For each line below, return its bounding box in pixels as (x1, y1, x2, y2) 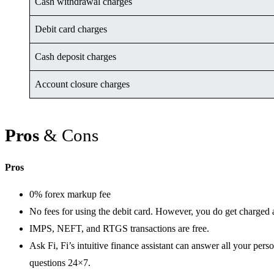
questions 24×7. (29, 257, 91, 268)
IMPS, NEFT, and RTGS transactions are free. (29, 223, 209, 234)
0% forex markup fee (29, 188, 111, 199)
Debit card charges (35, 23, 107, 34)
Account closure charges (35, 78, 130, 89)
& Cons (39, 125, 98, 145)
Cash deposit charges (35, 51, 116, 62)
